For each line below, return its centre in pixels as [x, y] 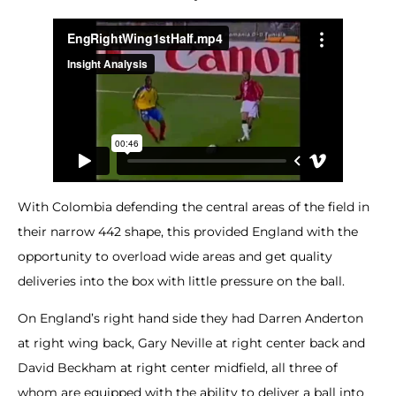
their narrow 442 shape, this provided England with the [188, 231]
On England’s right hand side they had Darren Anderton [190, 319]
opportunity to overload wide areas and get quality [175, 256]
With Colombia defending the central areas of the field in [194, 206]
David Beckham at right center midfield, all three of [178, 368]
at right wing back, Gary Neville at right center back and [191, 343]
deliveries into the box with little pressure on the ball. [181, 281]
